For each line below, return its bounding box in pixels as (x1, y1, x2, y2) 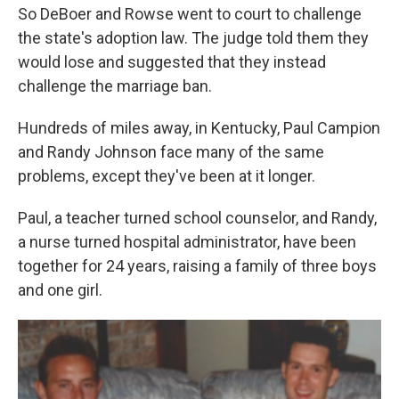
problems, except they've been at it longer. (18, 166, 315, 185)
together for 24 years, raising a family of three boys (18, 256, 377, 275)
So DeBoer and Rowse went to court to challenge (18, 4, 362, 23)
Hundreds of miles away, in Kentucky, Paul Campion (18, 118, 380, 137)
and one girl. (18, 280, 102, 299)
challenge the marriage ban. (18, 76, 212, 95)
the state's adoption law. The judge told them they (18, 28, 369, 47)
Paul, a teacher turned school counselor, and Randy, (18, 208, 377, 227)
